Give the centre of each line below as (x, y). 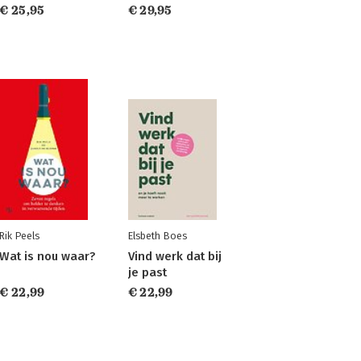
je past (147, 272)
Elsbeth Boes (157, 236)
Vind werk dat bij (174, 256)
